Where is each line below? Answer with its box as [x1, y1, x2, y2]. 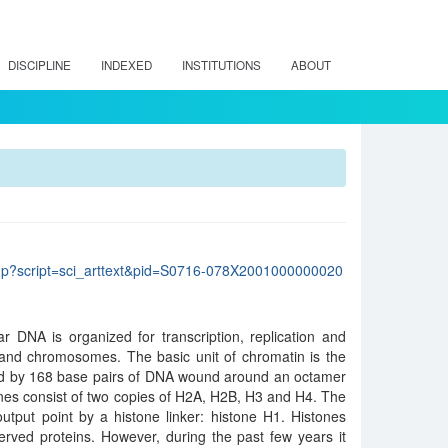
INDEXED [101, 57, 152, 73]
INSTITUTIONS [182, 57, 261, 73]
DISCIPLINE [8, 57, 71, 73]
